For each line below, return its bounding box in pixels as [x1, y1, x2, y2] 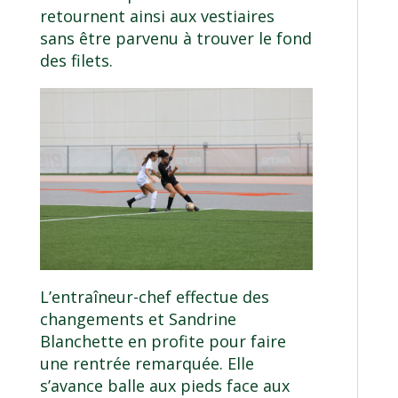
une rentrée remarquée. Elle [39, 352, 254, 374]
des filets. [39, 49, 113, 71]
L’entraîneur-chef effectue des [39, 285, 269, 307]
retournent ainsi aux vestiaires [39, 4, 275, 27]
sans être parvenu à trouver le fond [39, 27, 312, 49]
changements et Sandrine [39, 307, 236, 330]
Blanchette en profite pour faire [39, 330, 286, 352]
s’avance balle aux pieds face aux [39, 374, 290, 396]
